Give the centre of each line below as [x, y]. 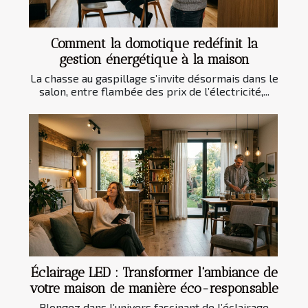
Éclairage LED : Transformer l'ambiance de [154, 273]
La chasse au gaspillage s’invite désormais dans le [154, 78]
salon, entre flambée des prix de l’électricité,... [154, 91]
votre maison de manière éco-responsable [154, 289]
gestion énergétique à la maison [154, 60]
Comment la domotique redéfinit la [154, 44]
